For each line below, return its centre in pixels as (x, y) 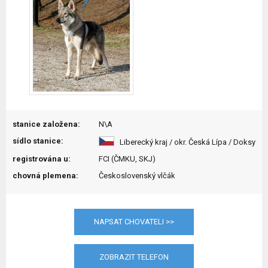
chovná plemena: (45, 176)
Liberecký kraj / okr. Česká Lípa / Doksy (185, 142)
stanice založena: (46, 124)
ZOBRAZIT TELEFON (134, 257)
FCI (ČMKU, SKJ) (127, 159)
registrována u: (42, 159)
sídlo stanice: (38, 141)
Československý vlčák (137, 176)
